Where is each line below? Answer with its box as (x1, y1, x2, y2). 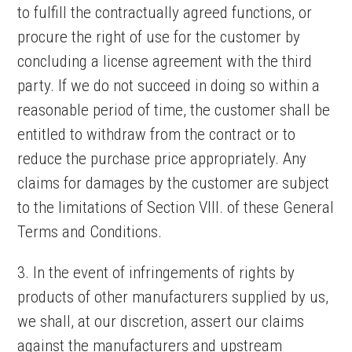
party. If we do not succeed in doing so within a (17, 76, 321, 95)
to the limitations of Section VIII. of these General (17, 198, 335, 217)
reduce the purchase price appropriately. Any (17, 149, 307, 168)
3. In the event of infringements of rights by (17, 263, 295, 282)
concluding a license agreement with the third (17, 52, 313, 71)
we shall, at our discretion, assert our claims (17, 312, 305, 331)
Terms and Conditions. (17, 222, 163, 241)
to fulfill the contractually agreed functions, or (17, 3, 313, 22)
